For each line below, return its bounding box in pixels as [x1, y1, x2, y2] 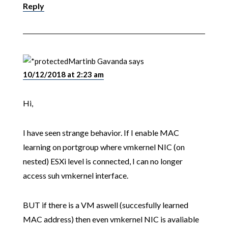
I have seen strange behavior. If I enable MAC [22, 128, 179, 138]
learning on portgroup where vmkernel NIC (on [22, 142, 185, 152]
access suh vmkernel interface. [22, 170, 128, 181]
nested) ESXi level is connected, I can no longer [22, 156, 183, 166]
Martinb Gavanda [68, 56, 127, 66]
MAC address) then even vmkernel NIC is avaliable [22, 214, 199, 224]
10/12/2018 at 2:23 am [22, 70, 104, 79]
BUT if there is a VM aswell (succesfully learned [22, 200, 188, 210]
